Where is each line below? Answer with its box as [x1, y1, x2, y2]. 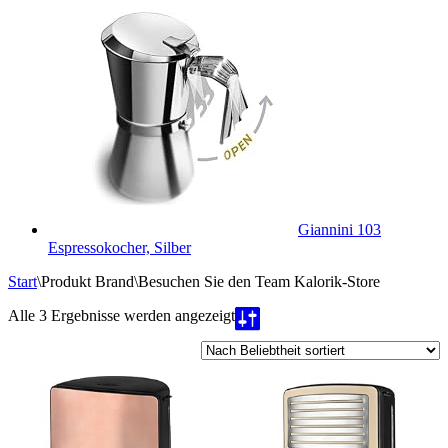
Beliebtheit [234, 324, 302, 341]
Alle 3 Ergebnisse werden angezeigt [8, 307, 235, 324]
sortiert [234, 342, 277, 359]
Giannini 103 [298, 221, 381, 238]
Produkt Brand [41, 273, 134, 290]
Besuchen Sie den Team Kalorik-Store [138, 273, 380, 290]
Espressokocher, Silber [48, 239, 191, 256]
